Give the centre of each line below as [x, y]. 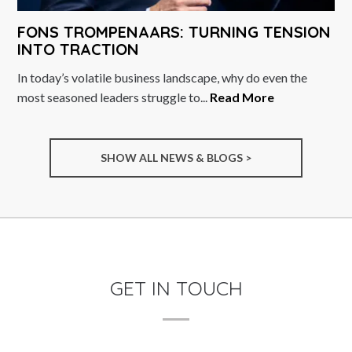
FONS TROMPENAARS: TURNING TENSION [174, 32]
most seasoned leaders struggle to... [114, 97]
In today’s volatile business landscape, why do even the [163, 78]
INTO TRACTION [79, 49]
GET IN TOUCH [176, 288]
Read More [242, 97]
